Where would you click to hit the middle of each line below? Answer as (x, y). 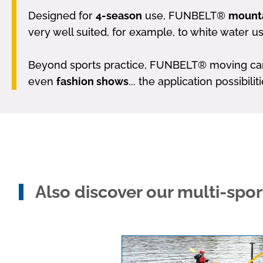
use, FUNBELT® (185, 16)
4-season (119, 16)
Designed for (62, 16)
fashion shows (92, 82)
